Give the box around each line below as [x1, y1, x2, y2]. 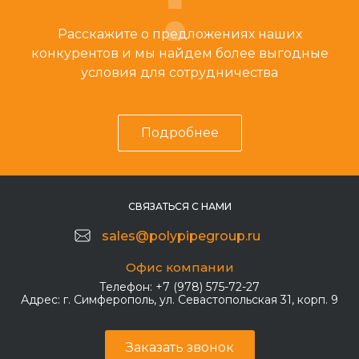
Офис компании [125, 260, 234, 275]
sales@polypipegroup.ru [102, 228, 260, 244]
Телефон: [99, 280, 152, 294]
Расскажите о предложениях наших [57, 26, 302, 42]
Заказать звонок [125, 340, 234, 355]
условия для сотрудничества [81, 65, 278, 80]
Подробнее [140, 125, 219, 140]
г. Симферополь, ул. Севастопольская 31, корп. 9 [63, 292, 338, 307]
